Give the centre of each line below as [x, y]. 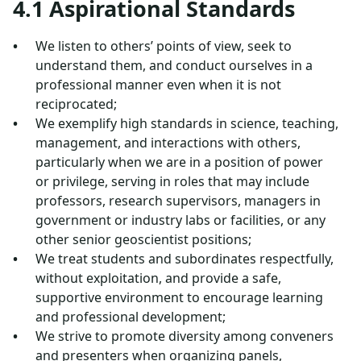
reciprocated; [76, 104]
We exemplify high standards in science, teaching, [187, 123]
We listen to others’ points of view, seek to [164, 46]
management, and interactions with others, [168, 143]
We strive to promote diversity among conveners [185, 336]
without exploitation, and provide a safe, [158, 278]
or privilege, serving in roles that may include [172, 181]
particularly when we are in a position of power [179, 162]
